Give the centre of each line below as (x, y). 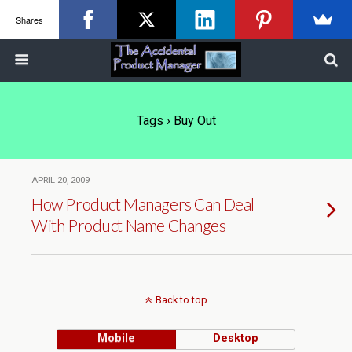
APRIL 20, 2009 (60, 180)
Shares (29, 19)
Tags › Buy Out (176, 121)
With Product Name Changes (129, 225)
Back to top (181, 300)
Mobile (117, 338)
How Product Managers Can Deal (143, 204)
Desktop (235, 338)
